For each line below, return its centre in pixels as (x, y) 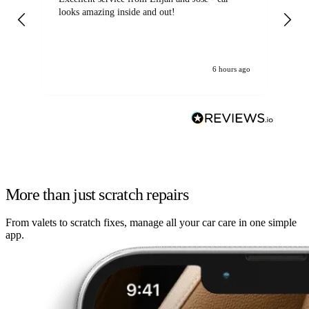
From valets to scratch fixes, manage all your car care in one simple (151, 222)
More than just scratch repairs (97, 194)
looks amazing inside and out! (117, 12)
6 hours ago (231, 69)
